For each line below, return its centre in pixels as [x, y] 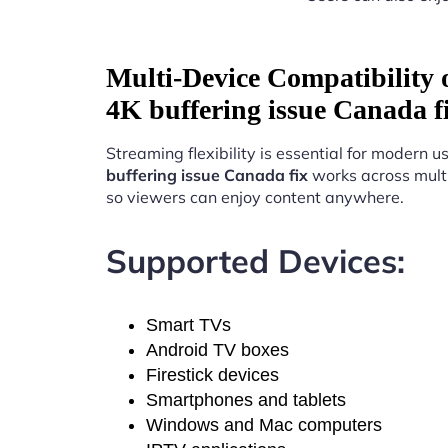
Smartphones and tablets [246, 400]
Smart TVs [188, 325]
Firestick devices [212, 375]
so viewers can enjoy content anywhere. [255, 197]
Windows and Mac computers [264, 425]
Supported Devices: [255, 260]
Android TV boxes [217, 350]
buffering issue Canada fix [207, 175]
